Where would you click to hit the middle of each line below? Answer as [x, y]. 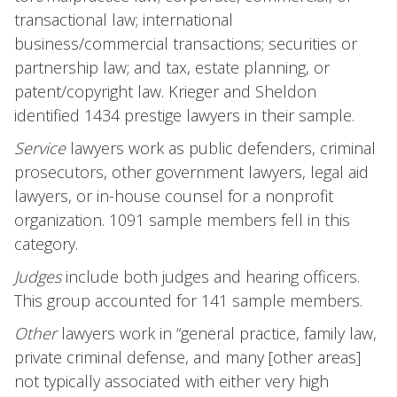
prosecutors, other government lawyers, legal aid [191, 172]
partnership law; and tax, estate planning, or [172, 67]
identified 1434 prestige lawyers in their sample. [184, 115]
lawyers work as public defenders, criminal [221, 148]
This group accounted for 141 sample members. [188, 300]
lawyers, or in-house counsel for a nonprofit [174, 196]
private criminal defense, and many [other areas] [187, 357]
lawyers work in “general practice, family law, [217, 333]
